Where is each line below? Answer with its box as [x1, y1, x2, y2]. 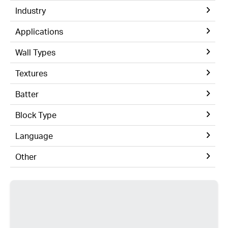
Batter [15, 89, 39, 99]
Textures [15, 68, 47, 78]
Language [15, 130, 53, 141]
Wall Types [15, 47, 55, 58]
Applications [15, 26, 63, 37]
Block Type [15, 109, 56, 120]
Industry [15, 5, 46, 16]
